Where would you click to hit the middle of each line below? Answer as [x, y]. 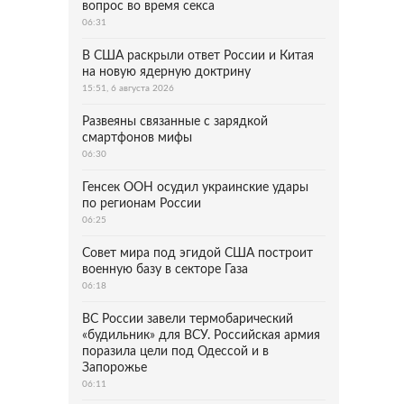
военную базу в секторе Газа [165, 270]
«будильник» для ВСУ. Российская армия [201, 335]
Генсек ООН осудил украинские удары [195, 188]
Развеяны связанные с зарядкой [175, 122]
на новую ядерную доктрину [166, 72]
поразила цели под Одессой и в [175, 352]
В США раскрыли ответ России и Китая [198, 56]
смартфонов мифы [137, 138]
